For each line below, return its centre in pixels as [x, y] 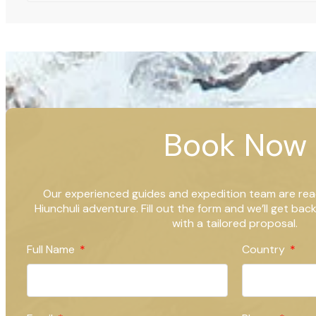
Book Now [235, 145]
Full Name [52, 249]
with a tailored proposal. [235, 223]
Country [265, 249]
